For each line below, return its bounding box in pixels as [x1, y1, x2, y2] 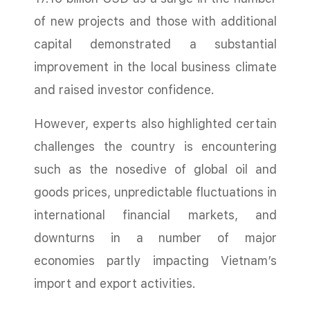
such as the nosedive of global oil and [34, 162, 277, 176]
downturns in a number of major [34, 230, 277, 245]
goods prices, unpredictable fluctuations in [34, 185, 277, 199]
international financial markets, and [34, 208, 277, 222]
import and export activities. [34, 276, 196, 291]
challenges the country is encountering [34, 139, 277, 154]
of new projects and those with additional [34, 14, 277, 28]
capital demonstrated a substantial [34, 37, 277, 51]
